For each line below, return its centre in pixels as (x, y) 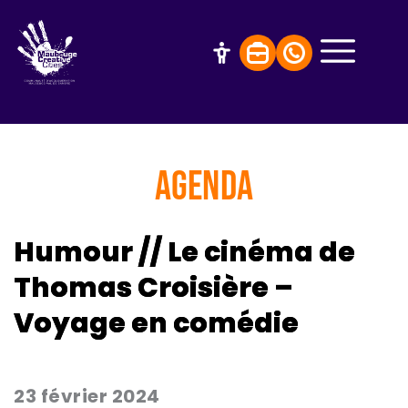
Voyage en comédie (156, 323)
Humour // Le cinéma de (184, 252)
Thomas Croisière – (153, 288)
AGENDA (204, 187)
